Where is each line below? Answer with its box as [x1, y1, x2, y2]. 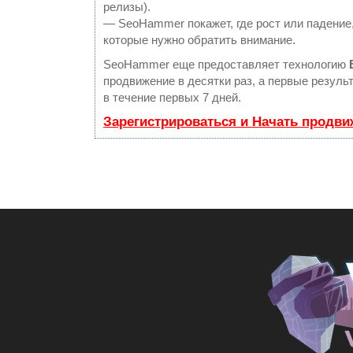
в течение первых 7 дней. [103, 91, 241, 105]
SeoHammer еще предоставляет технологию [103, 58, 349, 72]
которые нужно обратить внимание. [103, 33, 295, 47]
